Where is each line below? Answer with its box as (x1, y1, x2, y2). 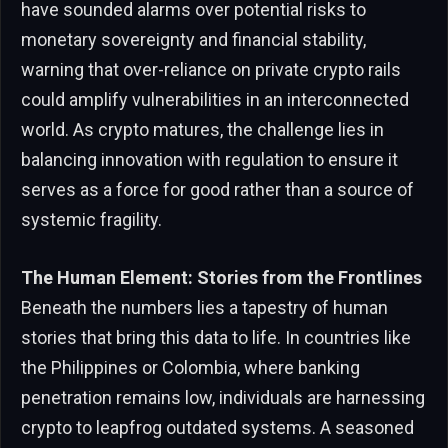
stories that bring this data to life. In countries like (21, 326, 411, 348)
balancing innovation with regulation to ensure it (21, 149, 398, 171)
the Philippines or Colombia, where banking (21, 356, 360, 378)
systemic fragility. (21, 209, 162, 231)
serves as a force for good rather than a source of (21, 179, 414, 201)
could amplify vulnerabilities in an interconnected (21, 89, 409, 111)
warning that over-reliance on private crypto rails (21, 59, 401, 81)
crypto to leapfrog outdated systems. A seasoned (21, 416, 414, 438)
